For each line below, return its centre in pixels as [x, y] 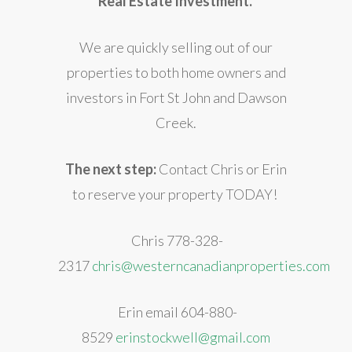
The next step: [111, 169]
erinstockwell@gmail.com [193, 337]
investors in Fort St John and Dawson [176, 98]
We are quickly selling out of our [176, 48]
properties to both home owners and [176, 73]
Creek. [176, 123]
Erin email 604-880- [176, 312]
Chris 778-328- [176, 241]
